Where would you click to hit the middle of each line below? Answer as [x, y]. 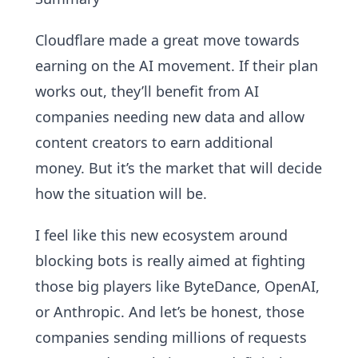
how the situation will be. [121, 193]
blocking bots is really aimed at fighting [170, 261]
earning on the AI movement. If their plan [177, 66]
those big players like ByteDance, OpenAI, [177, 286]
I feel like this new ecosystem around [161, 235]
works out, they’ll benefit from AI [147, 91]
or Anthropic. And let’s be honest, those [170, 312]
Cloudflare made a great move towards [167, 40]
